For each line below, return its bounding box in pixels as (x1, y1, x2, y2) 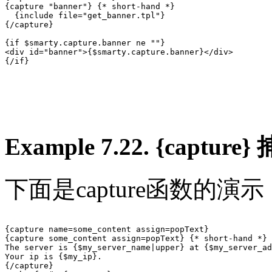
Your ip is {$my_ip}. (5, 252, 102, 262)
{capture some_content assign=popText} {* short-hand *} (5, 234, 267, 243)
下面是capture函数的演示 (5, 176, 264, 203)
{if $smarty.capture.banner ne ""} (5, 38, 165, 48)
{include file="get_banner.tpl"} (5, 11, 165, 21)
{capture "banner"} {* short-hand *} (5, 2, 175, 12)
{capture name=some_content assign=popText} (5, 225, 209, 234)
